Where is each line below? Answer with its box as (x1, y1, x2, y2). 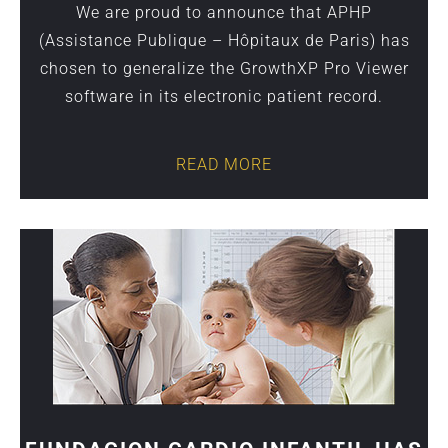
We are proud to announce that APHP (76, 2, 372, 22)
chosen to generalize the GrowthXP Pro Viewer (39, 58, 409, 78)
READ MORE (176, 154, 272, 174)
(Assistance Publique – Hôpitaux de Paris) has (38, 30, 410, 50)
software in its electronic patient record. (65, 86, 383, 106)
